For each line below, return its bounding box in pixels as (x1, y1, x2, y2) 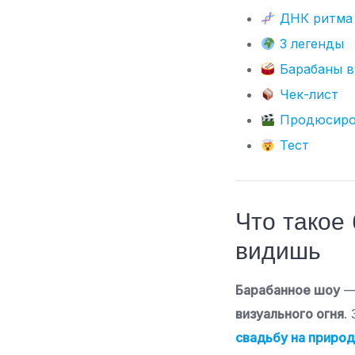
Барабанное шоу (235, 282, 341, 299)
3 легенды (275, 36, 344, 52)
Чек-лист (275, 86, 338, 103)
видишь (235, 235, 322, 266)
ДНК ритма (275, 10, 353, 27)
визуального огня (235, 306, 345, 323)
